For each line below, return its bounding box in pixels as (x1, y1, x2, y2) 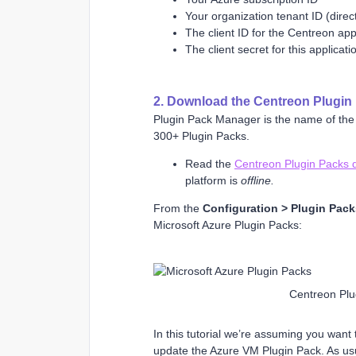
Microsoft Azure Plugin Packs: (153, 218, 302, 231)
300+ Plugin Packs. (153, 129, 250, 142)
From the (153, 201, 203, 215)
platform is (185, 173, 241, 187)
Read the (185, 157, 234, 170)
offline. (241, 173, 274, 187)
